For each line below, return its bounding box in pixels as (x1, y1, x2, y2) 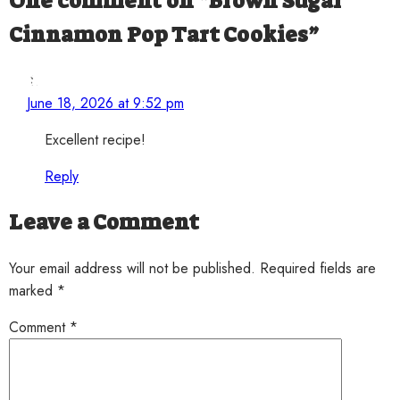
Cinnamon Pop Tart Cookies (9, 21, 308, 50)
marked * (9, 280, 65, 302)
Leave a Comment (9, 208, 199, 237)
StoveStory (27, 71, 106, 92)
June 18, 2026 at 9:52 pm (27, 93, 184, 114)
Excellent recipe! (45, 129, 146, 151)
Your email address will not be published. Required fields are (9, 258, 376, 279)
